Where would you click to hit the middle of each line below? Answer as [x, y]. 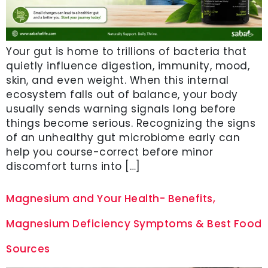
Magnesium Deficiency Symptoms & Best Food [134, 223]
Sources [28, 249]
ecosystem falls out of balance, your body [122, 95]
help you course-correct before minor [109, 152]
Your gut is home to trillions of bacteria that [126, 52]
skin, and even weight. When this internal [118, 80]
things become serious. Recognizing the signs [131, 124]
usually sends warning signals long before [121, 109]
